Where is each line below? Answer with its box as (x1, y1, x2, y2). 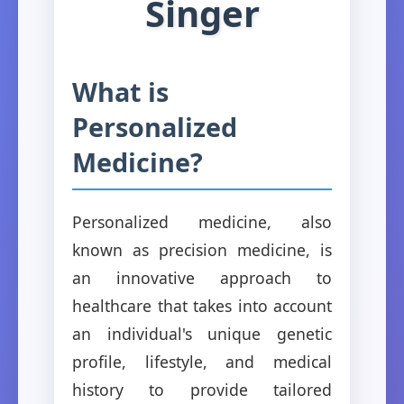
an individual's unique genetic (72, 322, 332, 344)
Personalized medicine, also (72, 210, 332, 233)
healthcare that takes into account (72, 294, 332, 317)
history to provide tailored (72, 378, 332, 400)
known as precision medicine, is (72, 238, 332, 261)
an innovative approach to (72, 266, 332, 289)
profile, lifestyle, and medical (72, 350, 332, 372)
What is (72, 73, 169, 109)
